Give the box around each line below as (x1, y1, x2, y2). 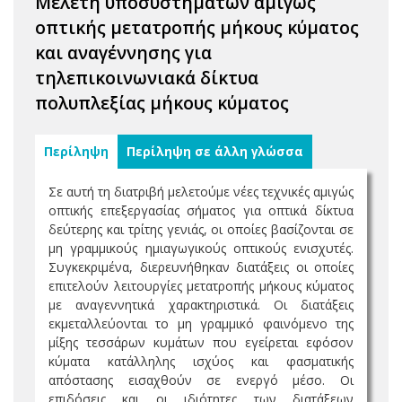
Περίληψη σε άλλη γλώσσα (127, 144, 303, 160)
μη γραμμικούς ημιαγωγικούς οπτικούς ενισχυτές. (48, 240, 354, 257)
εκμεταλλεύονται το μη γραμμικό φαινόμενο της (48, 315, 354, 332)
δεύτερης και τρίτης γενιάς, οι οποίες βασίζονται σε (48, 221, 354, 238)
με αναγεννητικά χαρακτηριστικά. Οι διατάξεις (48, 296, 354, 313)
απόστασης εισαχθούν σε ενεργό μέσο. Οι (48, 371, 354, 389)
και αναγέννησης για (35, 40, 212, 65)
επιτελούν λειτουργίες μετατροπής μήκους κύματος (48, 277, 354, 294)
